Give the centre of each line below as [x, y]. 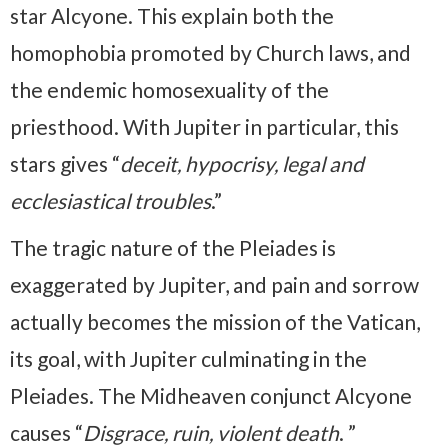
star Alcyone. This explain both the [172, 15]
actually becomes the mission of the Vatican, [215, 321]
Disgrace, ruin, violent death [211, 432]
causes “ [46, 432]
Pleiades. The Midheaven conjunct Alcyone [211, 395]
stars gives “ [65, 163]
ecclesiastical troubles [110, 200]
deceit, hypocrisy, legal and [242, 163]
